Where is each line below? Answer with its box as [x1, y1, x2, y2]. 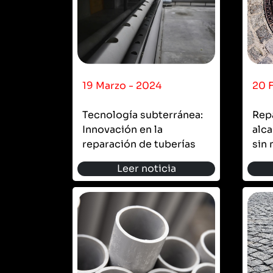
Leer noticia [116, 161, 176, 175]
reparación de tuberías [82, 137, 196, 151]
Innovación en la [82, 122, 163, 136]
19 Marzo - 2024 [82, 79, 161, 92]
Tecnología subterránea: [82, 108, 203, 121]
